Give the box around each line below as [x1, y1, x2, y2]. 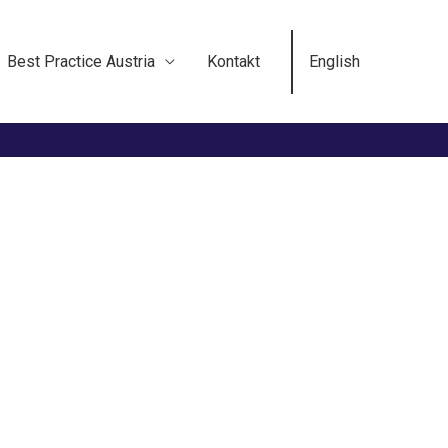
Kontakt [207, 51, 260, 71]
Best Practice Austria [7, 51, 155, 71]
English [309, 51, 360, 71]
